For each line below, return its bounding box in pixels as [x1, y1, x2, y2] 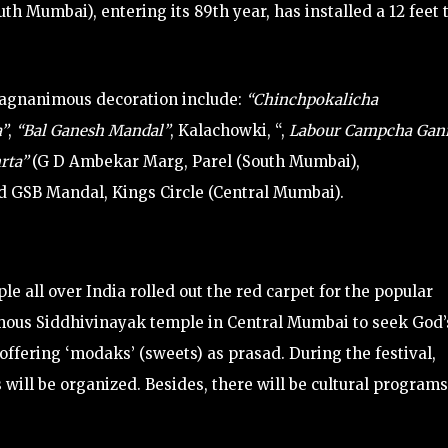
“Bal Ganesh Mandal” [16, 120, 170, 140]
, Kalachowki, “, [170, 120, 289, 140]
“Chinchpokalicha [242, 89, 378, 109]
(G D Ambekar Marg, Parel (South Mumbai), [32, 151, 360, 171]
